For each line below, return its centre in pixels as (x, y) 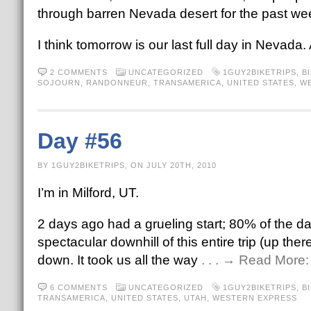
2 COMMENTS (78, 72)
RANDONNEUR (117, 83)
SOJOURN (59, 83)
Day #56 (79, 141)
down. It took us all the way (119, 260)
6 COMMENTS (78, 287)
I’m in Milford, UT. (88, 193)
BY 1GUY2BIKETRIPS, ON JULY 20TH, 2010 (127, 165)
